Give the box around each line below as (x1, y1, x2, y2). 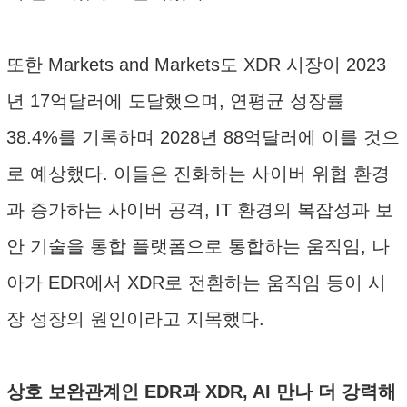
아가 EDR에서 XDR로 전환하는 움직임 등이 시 (6, 273, 386, 293)
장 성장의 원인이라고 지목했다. (6, 309, 264, 329)
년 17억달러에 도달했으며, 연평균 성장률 (6, 91, 344, 111)
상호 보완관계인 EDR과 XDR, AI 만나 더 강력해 (6, 382, 396, 402)
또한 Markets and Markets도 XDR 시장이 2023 (6, 55, 386, 74)
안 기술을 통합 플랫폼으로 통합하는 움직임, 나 (6, 236, 390, 256)
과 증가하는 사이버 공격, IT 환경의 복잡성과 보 (6, 200, 393, 220)
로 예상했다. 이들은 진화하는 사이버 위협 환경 (6, 164, 390, 184)
